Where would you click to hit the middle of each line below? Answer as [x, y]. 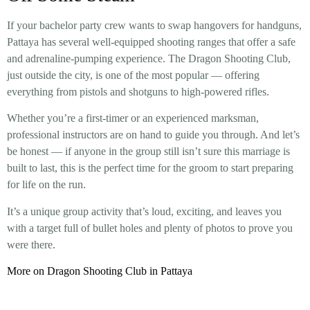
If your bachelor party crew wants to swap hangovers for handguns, [154, 25]
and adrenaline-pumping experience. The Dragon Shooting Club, [149, 58]
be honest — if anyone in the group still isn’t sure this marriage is [148, 152]
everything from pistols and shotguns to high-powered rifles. [138, 91]
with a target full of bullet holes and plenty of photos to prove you [150, 228]
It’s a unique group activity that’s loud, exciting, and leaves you [144, 211]
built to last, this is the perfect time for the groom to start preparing [150, 168]
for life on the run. [46, 185]
